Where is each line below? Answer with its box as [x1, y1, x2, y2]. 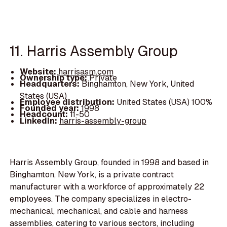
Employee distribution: [19, 97, 117, 108]
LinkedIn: [19, 115, 59, 126]
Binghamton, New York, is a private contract [10, 169, 174, 180]
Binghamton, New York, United [81, 79, 194, 90]
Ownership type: [19, 72, 89, 84]
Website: [19, 66, 58, 78]
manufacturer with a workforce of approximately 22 [10, 181, 205, 193]
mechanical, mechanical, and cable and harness [10, 206, 188, 217]
